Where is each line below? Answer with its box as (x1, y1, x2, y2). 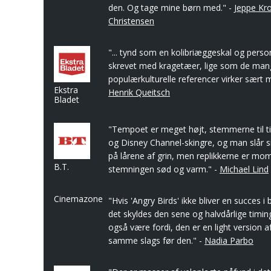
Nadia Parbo (204, 235, 253, 246)
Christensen (108, 15, 154, 27)
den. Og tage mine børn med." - (108, 2, 234, 13)
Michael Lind (220, 163, 269, 175)
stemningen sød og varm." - (108, 163, 220, 175)
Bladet (54, 94, 79, 105)
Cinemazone (54, 193, 103, 204)
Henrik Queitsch (108, 87, 170, 98)
